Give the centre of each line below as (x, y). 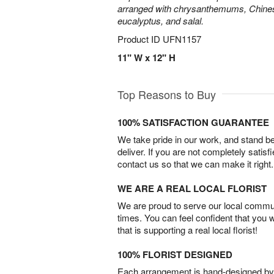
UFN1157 (182, 39)
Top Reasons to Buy (167, 94)
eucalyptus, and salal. (161, 20)
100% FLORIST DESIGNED (175, 254)
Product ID (140, 39)
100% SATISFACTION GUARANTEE (193, 122)
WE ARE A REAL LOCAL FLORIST (192, 188)
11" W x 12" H (146, 57)
